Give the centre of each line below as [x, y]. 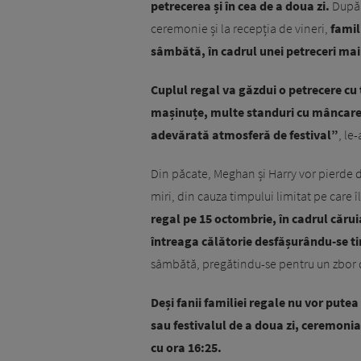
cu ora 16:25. [186, 348]
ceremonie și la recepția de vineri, [241, 29]
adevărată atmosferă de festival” [245, 135]
